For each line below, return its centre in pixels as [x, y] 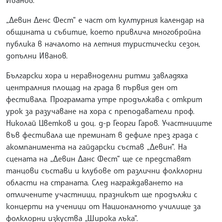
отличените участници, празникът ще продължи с [102, 194]
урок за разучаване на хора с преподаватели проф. [100, 111]
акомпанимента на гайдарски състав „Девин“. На [96, 147]
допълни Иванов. [37, 56]
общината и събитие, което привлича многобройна [103, 32]
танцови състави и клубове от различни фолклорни [104, 171]
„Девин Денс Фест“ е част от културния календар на [105, 20]
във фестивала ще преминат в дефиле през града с [102, 135]
